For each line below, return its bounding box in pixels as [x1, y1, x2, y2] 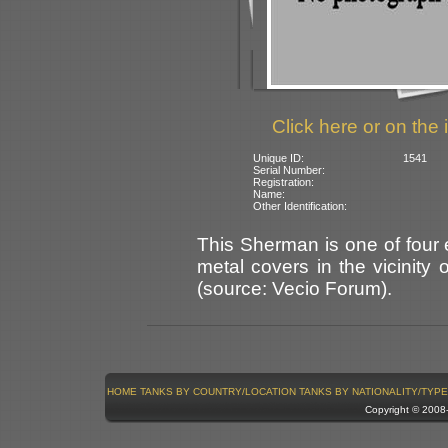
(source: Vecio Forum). [197, 277, 392, 299]
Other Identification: [253, 199, 348, 212]
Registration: [253, 175, 315, 188]
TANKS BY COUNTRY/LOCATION [139, 385, 296, 397]
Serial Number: [253, 163, 326, 176]
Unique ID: [253, 151, 305, 164]
